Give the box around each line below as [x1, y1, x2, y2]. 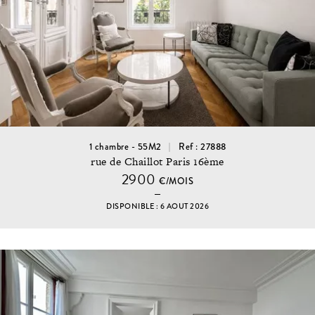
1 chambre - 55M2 [89, 140, 162, 153]
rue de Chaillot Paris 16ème [91, 154, 224, 169]
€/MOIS [159, 175, 194, 188]
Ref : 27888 [179, 140, 226, 153]
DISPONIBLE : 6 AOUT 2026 [106, 201, 209, 212]
